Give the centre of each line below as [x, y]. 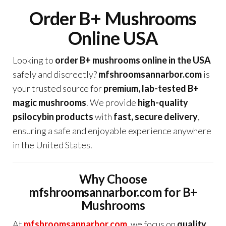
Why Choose [113, 179]
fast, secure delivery [156, 117]
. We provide [112, 102]
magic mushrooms [49, 102]
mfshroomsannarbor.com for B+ [113, 192]
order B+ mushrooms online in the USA [133, 60]
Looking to [34, 60]
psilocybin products [53, 117]
